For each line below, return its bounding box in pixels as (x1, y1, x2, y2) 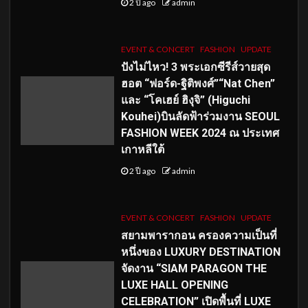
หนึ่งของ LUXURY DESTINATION (120, 245, 280, 258)
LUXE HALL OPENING (120, 278, 228, 291)
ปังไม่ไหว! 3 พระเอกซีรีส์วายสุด (120, 60, 270, 74)
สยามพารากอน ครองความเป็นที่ (120, 228, 277, 242)
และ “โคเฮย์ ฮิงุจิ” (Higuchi (120, 93, 250, 107)
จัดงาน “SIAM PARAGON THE (120, 261, 267, 275)
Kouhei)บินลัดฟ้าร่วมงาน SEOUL (120, 109, 280, 123)
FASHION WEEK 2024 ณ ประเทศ (120, 126, 279, 140)
